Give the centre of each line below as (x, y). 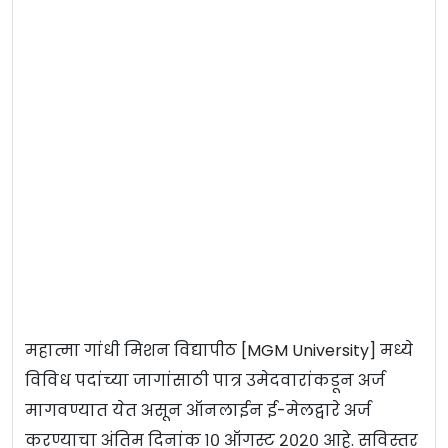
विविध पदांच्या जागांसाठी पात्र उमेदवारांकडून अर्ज (205, 381)
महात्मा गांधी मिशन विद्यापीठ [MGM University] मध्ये (219, 351)
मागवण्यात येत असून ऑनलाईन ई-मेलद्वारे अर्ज (198, 411)
